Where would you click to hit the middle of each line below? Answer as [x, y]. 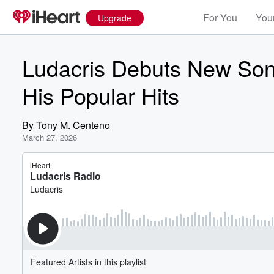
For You [220, 17]
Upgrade [115, 18]
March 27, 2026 [50, 137]
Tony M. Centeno [73, 125]
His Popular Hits [101, 95]
